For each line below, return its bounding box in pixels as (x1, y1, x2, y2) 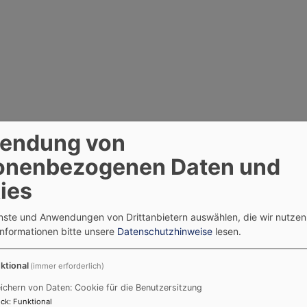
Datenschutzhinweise (117, 225, 212, 238)
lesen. (212, 225, 241, 238)
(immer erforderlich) (30, 261, 105, 271)
